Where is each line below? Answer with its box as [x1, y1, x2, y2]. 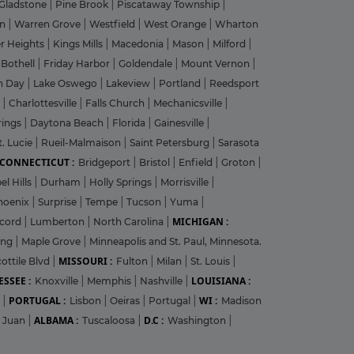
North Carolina [93, 215, 166, 228]
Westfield [89, 17, 137, 30]
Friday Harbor [43, 57, 112, 70]
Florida [112, 116, 148, 129]
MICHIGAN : [172, 214, 228, 228]
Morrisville [160, 175, 211, 188]
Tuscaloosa [82, 314, 137, 326]
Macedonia [111, 37, 166, 50]
